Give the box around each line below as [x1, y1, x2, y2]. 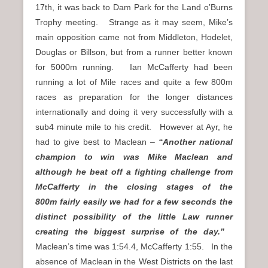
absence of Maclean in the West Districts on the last [35, 256, 233, 266]
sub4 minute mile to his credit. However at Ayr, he [35, 121, 233, 132]
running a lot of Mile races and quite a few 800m [35, 77, 233, 87]
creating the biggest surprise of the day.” [35, 226, 233, 236]
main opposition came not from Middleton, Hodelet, [35, 32, 233, 42]
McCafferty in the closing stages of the [35, 181, 233, 191]
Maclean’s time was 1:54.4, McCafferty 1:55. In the [35, 241, 233, 251]
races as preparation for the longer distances [35, 92, 233, 102]
